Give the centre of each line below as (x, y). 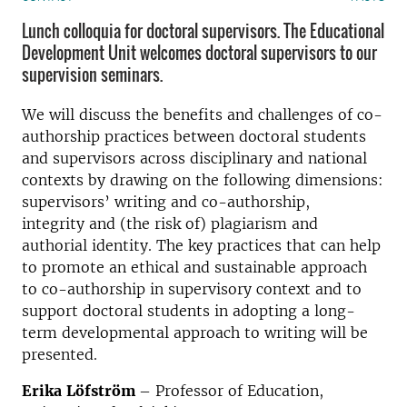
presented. (60, 354)
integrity (53, 223)
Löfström (103, 391)
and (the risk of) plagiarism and (201, 223)
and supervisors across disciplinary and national (194, 158)
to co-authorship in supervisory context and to (192, 289)
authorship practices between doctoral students (194, 136)
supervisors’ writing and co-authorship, (166, 202)
